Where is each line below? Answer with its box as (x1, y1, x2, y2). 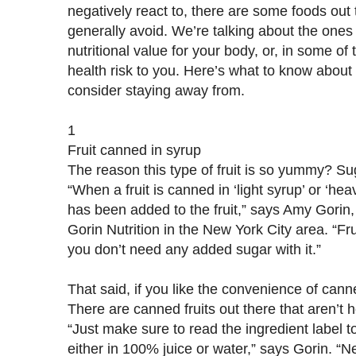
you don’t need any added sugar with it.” (68, 240, 321, 257)
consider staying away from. (68, 81, 245, 99)
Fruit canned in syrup (68, 141, 201, 158)
